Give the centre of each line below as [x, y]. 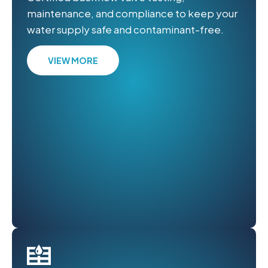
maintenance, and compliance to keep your [132, 13]
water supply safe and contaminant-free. [125, 29]
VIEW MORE [73, 61]
